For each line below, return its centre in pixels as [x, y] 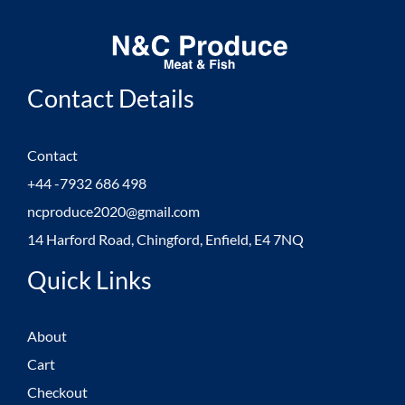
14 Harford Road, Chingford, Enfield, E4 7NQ [165, 239]
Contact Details [111, 98]
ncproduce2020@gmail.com [113, 211]
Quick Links [89, 280]
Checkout [57, 392]
